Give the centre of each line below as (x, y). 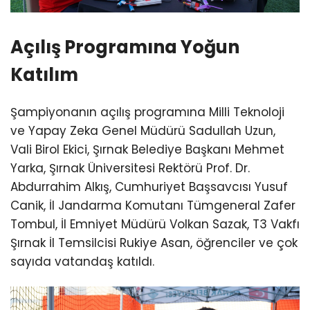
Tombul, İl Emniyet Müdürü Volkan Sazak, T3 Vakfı (155, 224)
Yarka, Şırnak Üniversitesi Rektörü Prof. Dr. (130, 168)
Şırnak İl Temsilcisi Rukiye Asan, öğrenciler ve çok (154, 243)
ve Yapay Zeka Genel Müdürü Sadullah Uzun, (143, 130)
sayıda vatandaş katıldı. (82, 261)
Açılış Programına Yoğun (125, 47)
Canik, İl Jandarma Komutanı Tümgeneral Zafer (153, 205)
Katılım (44, 74)
